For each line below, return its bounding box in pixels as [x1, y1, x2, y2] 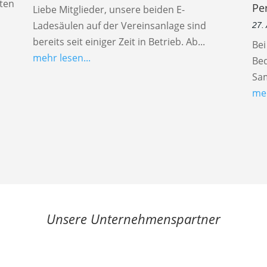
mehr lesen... [32, 51, 91, 65]
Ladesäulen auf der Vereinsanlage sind [32, 19, 206, 33]
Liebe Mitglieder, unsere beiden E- [32, 3, 185, 17]
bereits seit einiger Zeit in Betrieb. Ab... [32, 35, 205, 49]
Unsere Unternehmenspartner [46, 210, 221, 228]
